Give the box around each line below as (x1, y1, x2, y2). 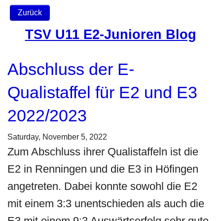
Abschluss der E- (7, 60, 135, 78)
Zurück (18, 8, 42, 17)
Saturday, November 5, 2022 (7, 133, 108, 141)
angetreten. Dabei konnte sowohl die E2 (7, 180, 198, 192)
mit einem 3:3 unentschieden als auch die (7, 197, 205, 210)
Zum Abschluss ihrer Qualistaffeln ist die (7, 146, 199, 158)
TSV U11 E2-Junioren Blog (25, 27, 196, 42)
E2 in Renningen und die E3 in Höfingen (7, 163, 199, 175)
